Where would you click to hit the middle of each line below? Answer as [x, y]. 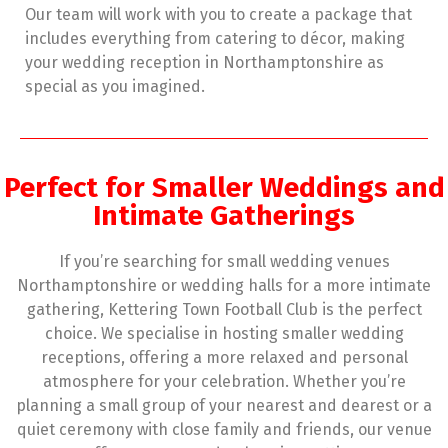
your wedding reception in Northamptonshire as [204, 62]
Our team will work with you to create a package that [218, 14]
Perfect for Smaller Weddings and [224, 187]
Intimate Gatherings [224, 215]
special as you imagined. [115, 86]
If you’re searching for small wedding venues [224, 261]
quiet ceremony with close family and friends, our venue [224, 429]
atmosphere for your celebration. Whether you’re [224, 381]
